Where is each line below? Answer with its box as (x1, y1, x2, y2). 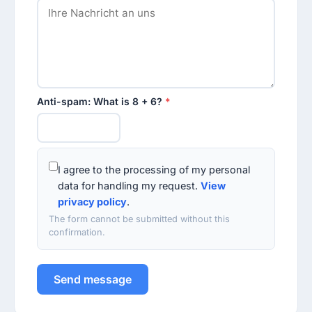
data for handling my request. (58, 180, 201, 192)
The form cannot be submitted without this (49, 214, 230, 225)
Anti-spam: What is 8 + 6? (37, 95, 165, 107)
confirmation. (49, 227, 105, 238)
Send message (54, 272, 132, 286)
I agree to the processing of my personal (58, 164, 250, 176)
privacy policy (58, 196, 127, 208)
